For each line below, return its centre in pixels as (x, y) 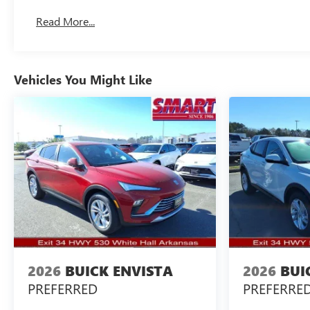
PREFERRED (63, 288)
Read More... (66, 21)
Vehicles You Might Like (83, 79)
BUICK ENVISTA (119, 271)
